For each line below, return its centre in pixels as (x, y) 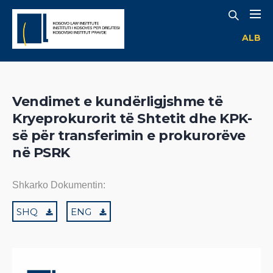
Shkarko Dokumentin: (59, 185)
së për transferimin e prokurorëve (129, 136)
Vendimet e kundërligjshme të (117, 102)
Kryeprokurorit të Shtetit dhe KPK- (132, 119)
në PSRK (41, 153)
